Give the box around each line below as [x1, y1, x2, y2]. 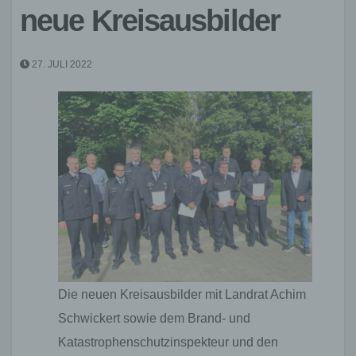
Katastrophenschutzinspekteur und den [58, 334, 278, 349]
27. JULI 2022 [29, 58, 92, 70]
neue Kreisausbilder [20, 3, 280, 37]
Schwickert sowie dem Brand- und [58, 310, 250, 325]
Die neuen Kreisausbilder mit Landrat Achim [58, 286, 306, 301]
